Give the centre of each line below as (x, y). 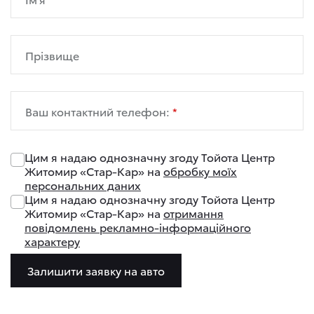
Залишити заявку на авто (96, 270)
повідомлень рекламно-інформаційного (138, 227)
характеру (52, 241)
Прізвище (52, 55)
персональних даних (83, 185)
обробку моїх (200, 171)
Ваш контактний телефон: (99, 111)
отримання (193, 213)
